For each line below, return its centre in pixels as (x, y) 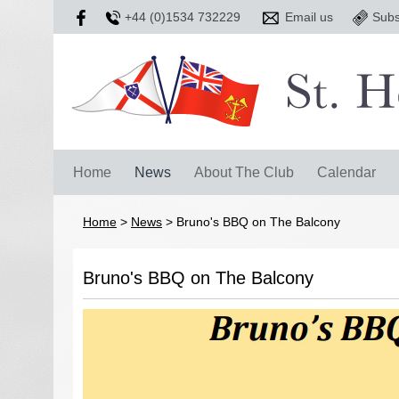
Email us (309, 17)
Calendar (346, 172)
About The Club (244, 172)
